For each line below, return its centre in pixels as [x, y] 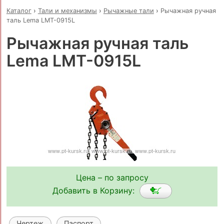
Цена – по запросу [112, 178]
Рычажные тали [128, 10]
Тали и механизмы [67, 10]
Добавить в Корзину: [96, 190]
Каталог [19, 10]
